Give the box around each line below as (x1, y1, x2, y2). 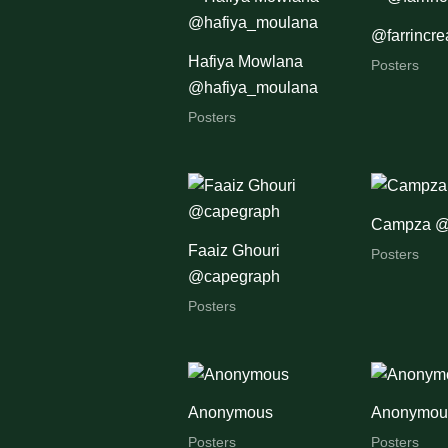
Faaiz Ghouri (187, 241, 280, 259)
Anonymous (187, 404, 273, 422)
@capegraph (187, 267, 280, 285)
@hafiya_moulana (187, 79, 318, 97)
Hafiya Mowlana (187, 53, 303, 71)
